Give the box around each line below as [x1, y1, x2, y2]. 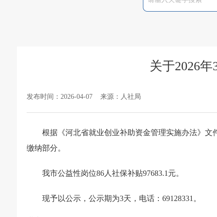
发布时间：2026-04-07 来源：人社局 [27, 93, 141, 100]
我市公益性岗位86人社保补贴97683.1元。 [42, 169, 184, 177]
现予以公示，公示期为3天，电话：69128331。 [42, 194, 201, 202]
